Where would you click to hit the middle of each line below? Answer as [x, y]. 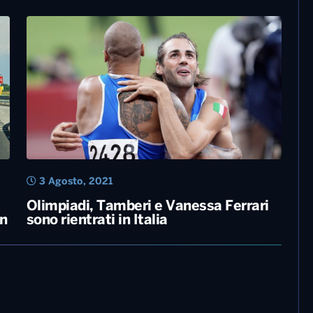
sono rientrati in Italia [97, 221]
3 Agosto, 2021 [74, 182]
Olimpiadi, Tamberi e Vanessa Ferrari [147, 207]
